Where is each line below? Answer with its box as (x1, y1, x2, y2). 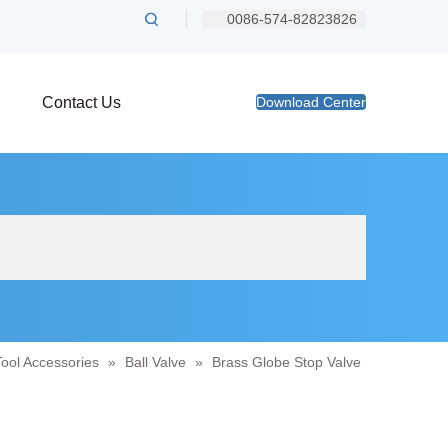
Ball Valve (125, 354, 186, 370)
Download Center (256, 94, 366, 110)
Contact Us (42, 94, 121, 111)
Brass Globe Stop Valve (212, 354, 361, 370)
